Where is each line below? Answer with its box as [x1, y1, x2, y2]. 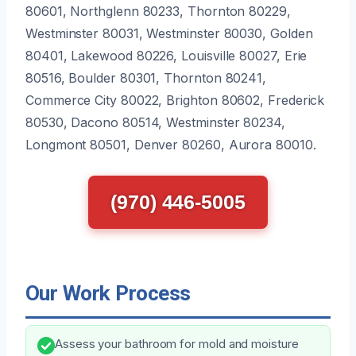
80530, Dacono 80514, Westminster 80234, [25, 114, 285, 130]
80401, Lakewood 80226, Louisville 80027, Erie [25, 47, 308, 64]
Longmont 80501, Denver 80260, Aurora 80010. [25, 136, 316, 153]
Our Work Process [25, 281, 191, 305]
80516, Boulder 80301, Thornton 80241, [25, 69, 267, 86]
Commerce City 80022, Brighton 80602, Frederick [25, 91, 325, 108]
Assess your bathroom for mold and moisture [55, 336, 299, 351]
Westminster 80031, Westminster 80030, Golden [25, 25, 313, 41]
